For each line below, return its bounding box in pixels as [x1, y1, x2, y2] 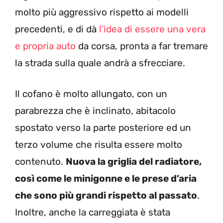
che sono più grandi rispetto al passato [15, 190, 197, 202]
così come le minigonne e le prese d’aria [15, 173, 197, 185]
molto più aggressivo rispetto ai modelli [15, 6, 189, 18]
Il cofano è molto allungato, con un [15, 88, 167, 100]
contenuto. [15, 156, 66, 168]
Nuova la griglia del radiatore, [66, 156, 202, 168]
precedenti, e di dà [15, 23, 97, 35]
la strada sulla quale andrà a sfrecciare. [15, 57, 185, 69]
